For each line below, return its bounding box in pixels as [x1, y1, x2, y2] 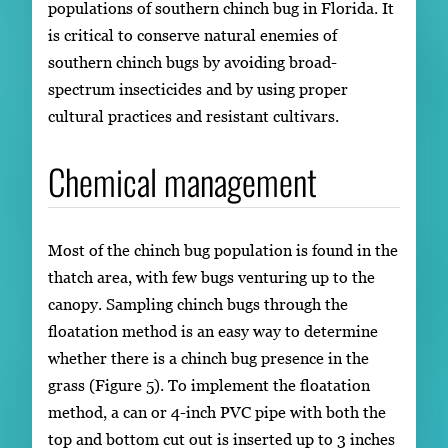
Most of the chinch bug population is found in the [48, 241, 398, 260]
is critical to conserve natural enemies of [48, 26, 337, 45]
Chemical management [48, 155, 317, 208]
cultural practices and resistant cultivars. [48, 107, 339, 126]
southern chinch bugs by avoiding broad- [48, 53, 337, 72]
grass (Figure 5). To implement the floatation [48, 376, 370, 395]
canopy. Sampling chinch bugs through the [48, 295, 348, 314]
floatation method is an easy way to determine [48, 322, 378, 341]
